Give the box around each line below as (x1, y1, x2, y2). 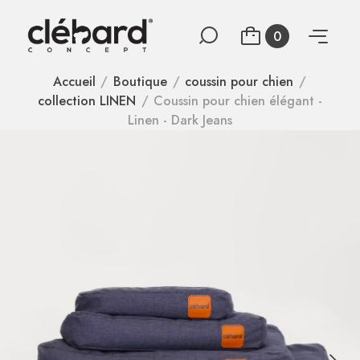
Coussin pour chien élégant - (153, 92, 323, 110)
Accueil (52, 72, 96, 91)
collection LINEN (37, 92, 136, 110)
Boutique (112, 72, 167, 91)
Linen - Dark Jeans (128, 111, 232, 129)
